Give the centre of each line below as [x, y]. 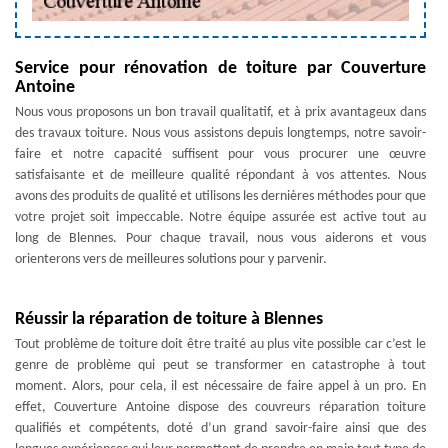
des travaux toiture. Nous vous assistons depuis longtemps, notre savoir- [220, 133]
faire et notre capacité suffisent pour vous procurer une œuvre [220, 154]
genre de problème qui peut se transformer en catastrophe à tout [220, 365]
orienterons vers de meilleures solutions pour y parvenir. [171, 259]
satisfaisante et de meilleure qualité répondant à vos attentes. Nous [220, 175]
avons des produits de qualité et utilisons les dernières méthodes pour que [220, 196]
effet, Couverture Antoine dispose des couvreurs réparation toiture [220, 407]
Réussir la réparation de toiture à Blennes [169, 319]
